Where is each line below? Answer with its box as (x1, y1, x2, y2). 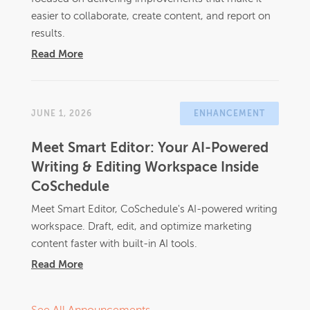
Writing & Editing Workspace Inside (31, 161, 259, 176)
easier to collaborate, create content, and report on (31, 11, 271, 22)
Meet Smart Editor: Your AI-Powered (31, 142, 268, 156)
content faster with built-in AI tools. (31, 239, 197, 250)
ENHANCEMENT (194, 110, 265, 119)
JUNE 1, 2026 (31, 110, 92, 119)
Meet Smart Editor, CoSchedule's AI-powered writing (31, 204, 277, 215)
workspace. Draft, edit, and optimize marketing (31, 221, 252, 232)
